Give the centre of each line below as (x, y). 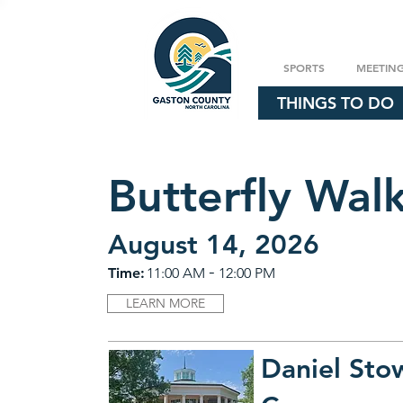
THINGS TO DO (335, 103)
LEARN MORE (166, 303)
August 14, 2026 (214, 245)
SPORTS (304, 67)
